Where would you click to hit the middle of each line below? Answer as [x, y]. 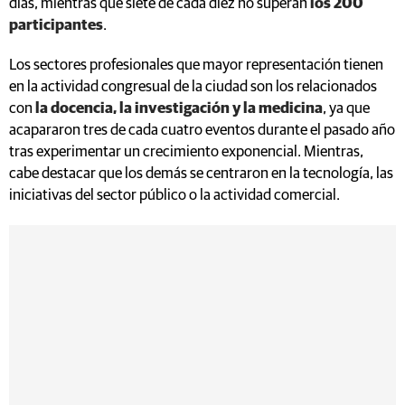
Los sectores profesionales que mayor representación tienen [196, 65]
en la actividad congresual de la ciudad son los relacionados [193, 87]
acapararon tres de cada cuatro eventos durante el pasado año [202, 130]
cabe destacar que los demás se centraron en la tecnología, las [201, 174]
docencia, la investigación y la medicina [187, 108]
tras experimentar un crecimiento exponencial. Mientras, [186, 152]
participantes [56, 25]
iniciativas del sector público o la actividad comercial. [176, 195]
